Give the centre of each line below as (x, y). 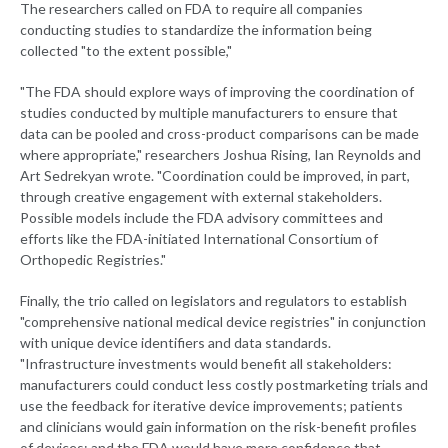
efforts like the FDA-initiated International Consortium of (199, 239)
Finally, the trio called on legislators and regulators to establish (213, 301)
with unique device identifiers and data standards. (175, 343)
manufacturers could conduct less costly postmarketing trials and (224, 385)
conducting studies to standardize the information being (196, 30)
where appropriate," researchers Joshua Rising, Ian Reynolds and (220, 155)
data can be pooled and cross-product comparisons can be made (219, 134)
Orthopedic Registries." (93, 260)
